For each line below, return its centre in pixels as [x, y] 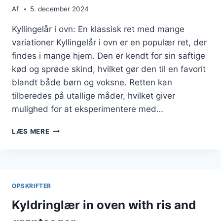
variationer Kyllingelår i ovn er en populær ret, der [109, 42]
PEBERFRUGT [73, 191]
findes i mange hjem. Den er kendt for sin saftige [109, 56]
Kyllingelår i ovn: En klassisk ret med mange [98, 29]
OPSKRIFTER [32, 186]
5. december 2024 [60, 9]
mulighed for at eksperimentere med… [88, 109]
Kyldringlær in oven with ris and [104, 205]
